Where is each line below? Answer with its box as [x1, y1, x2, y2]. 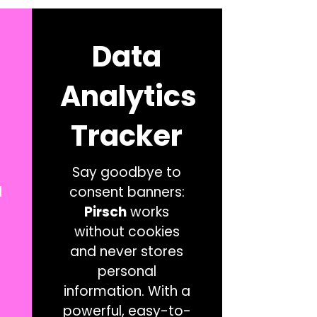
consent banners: [69, 182, 185, 202]
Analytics [59, 76, 197, 116]
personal [97, 261, 156, 281]
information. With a [63, 281, 190, 301]
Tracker [71, 115, 183, 156]
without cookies [74, 221, 180, 241]
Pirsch [84, 202, 127, 221]
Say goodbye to [72, 162, 182, 182]
